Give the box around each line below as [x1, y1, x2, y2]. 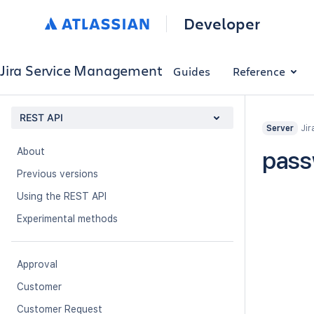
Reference [233, 63, 286, 78]
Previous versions [17, 168, 98, 179]
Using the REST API [17, 191, 107, 202]
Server [266, 123, 294, 133]
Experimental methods [17, 213, 118, 224]
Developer [183, 13, 260, 34]
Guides [173, 63, 211, 78]
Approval [17, 259, 57, 270]
